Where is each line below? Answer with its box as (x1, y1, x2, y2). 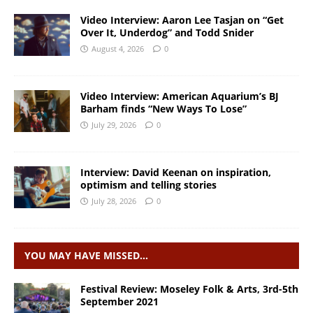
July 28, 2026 (92, 195, 136, 206)
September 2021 (80, 294, 159, 308)
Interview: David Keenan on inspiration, (80, 165, 271, 179)
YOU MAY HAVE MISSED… (24, 248, 148, 262)
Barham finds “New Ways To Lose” (80, 101, 247, 115)
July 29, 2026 (92, 119, 136, 130)
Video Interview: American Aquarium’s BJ (80, 89, 279, 103)
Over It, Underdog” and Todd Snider (80, 25, 254, 39)
